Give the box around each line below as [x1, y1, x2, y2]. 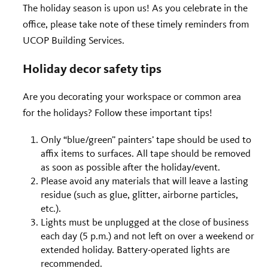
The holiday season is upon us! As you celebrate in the [23, 1, 248, 14]
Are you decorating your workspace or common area [23, 90, 241, 102]
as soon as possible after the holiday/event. [41, 160, 220, 173]
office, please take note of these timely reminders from [23, 17, 249, 30]
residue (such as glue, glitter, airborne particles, [41, 188, 238, 200]
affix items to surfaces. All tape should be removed [41, 147, 251, 159]
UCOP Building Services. [23, 33, 124, 46]
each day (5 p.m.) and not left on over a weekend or [41, 229, 254, 242]
